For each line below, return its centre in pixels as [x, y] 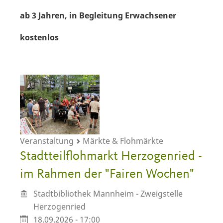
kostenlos [39, 37]
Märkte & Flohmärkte [122, 141]
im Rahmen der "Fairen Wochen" [107, 174]
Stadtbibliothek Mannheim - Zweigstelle [108, 193]
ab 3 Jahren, [44, 15]
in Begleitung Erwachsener [123, 15]
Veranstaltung [48, 141]
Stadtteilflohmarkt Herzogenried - [111, 156]
